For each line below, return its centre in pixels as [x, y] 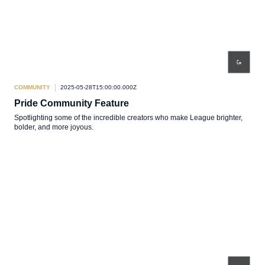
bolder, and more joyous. [54, 127]
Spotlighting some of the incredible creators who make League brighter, [128, 118]
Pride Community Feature [72, 103]
